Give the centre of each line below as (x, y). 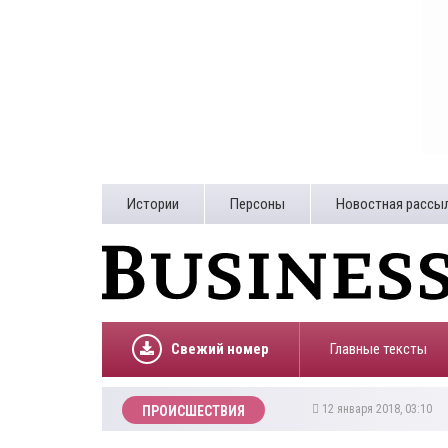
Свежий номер (220, 349)
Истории (153, 204)
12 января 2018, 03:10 (378, 409)
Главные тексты (378, 349)
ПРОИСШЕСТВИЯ (193, 411)
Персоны (257, 204)
